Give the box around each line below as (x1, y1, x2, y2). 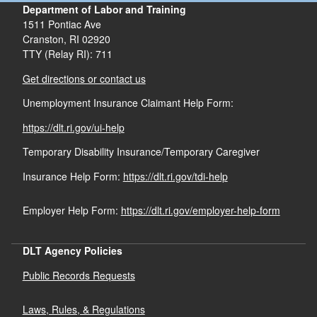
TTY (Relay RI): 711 (22, 47, 113, 61)
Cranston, (22, 32, 67, 46)
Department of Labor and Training (22, 2, 186, 16)
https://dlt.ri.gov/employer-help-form (120, 202, 280, 217)
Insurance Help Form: (22, 168, 123, 183)
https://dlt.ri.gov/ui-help (22, 120, 125, 134)
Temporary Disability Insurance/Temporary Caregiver (22, 144, 260, 158)
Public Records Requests (22, 267, 135, 282)
